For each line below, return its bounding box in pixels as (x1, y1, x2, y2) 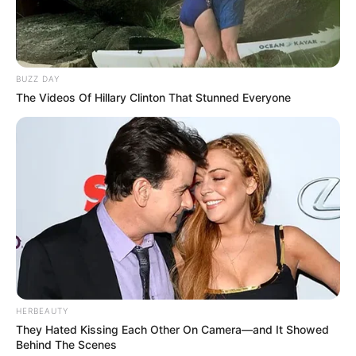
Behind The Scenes (16, 337, 117, 351)
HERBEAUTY (16, 305, 68, 315)
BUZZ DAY (16, 74, 60, 84)
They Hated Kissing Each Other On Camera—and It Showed (16, 322, 329, 336)
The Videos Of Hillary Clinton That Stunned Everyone (16, 91, 291, 105)
